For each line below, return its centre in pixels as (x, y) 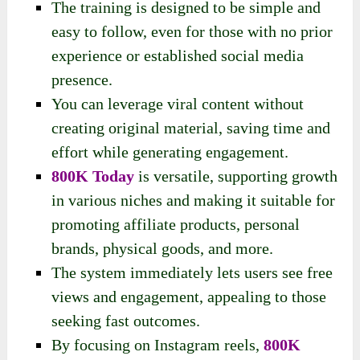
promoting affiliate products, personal (176, 224)
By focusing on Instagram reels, (158, 344)
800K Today (93, 176)
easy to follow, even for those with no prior (192, 31)
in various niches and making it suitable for (194, 200)
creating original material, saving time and (191, 127)
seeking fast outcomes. (126, 320)
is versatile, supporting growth (236, 176)
